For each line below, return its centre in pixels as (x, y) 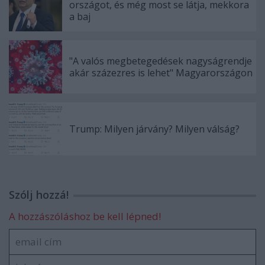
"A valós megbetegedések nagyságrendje (161, 61)
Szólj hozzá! (39, 195)
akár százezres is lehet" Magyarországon (161, 73)
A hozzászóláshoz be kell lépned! (85, 216)
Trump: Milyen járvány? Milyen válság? (154, 129)
